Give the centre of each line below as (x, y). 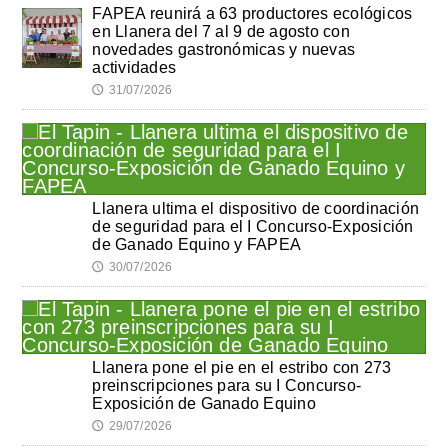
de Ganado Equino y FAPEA (197, 244)
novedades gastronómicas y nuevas (224, 49)
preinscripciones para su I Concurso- (227, 385)
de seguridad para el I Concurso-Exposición (253, 226)
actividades (134, 67)
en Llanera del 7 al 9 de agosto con (221, 31)
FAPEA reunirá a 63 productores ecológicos (252, 13)
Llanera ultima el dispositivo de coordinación (256, 208)
